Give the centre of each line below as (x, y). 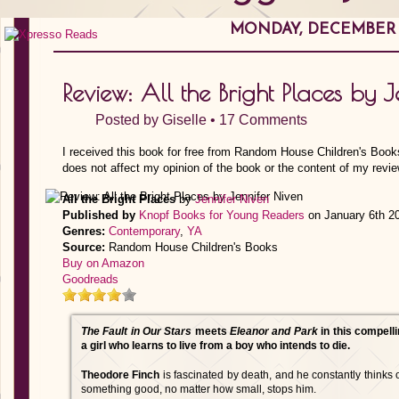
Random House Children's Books (191, 247)
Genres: (84, 231)
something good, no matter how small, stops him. (199, 389)
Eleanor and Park (274, 331)
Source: (84, 247)
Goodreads (90, 279)
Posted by (129, 120)
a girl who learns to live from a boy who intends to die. (216, 346)
